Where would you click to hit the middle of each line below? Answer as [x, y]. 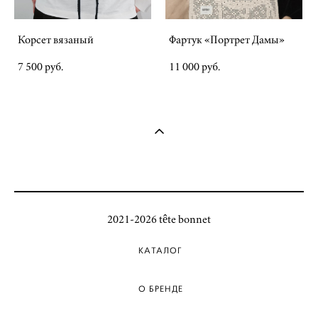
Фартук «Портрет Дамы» [227, 40]
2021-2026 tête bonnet [159, 219]
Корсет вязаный [56, 40]
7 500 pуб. [40, 67]
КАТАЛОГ [161, 251]
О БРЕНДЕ [160, 289]
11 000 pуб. [194, 67]
